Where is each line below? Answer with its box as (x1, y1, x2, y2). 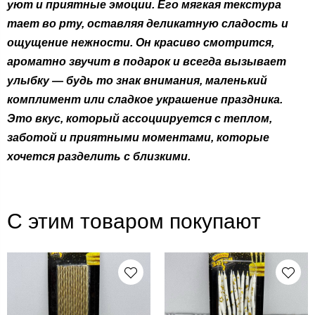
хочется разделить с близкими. (7, 150, 191, 163)
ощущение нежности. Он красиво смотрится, (7, 37, 274, 49)
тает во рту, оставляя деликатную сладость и (7, 18, 288, 30)
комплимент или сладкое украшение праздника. (7, 94, 283, 106)
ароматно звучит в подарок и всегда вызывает (7, 56, 286, 68)
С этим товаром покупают (7, 210, 261, 233)
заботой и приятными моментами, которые (7, 131, 269, 144)
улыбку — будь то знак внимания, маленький (7, 75, 267, 87)
